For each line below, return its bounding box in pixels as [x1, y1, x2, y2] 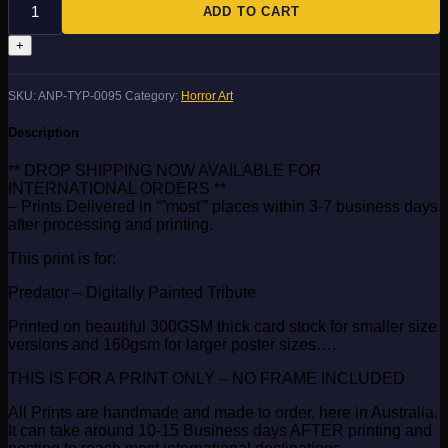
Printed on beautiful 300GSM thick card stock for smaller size [8, 318, 437, 336]
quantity [27, 2, 83, 20]
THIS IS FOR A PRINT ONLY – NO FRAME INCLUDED [8, 370, 405, 388]
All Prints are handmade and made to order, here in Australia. [8, 404, 438, 422]
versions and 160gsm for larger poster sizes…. [8, 336, 336, 354]
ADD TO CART [202, 4, 300, 20]
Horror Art [181, 88, 233, 103]
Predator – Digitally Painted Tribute [8, 284, 256, 302]
